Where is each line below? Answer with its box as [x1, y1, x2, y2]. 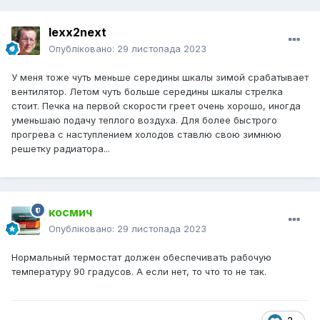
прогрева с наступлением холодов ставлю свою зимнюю [11, 129, 281, 141]
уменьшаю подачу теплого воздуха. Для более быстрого [11, 114, 277, 126]
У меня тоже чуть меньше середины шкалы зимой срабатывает [11, 71, 309, 84]
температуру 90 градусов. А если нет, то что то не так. [11, 266, 266, 278]
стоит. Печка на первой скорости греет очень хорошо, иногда [11, 100, 301, 112]
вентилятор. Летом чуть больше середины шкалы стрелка [11, 86, 283, 98]
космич [49, 205, 92, 220]
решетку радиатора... [11, 143, 110, 155]
